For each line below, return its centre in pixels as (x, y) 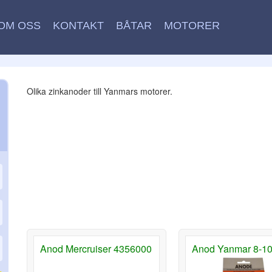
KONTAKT (78, 25)
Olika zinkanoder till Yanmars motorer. (100, 91)
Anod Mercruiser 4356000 (96, 248)
